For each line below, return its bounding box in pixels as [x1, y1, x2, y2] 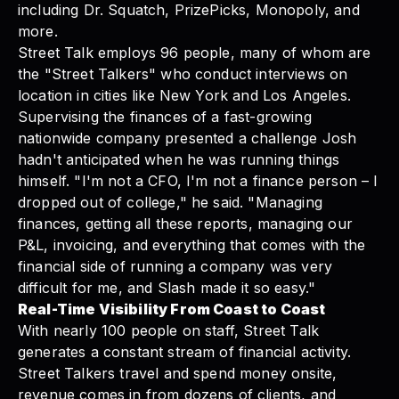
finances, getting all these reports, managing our [18, 214, 353, 232]
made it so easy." [195, 278, 316, 297]
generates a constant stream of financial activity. [18, 342, 352, 361]
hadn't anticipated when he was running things [18, 150, 340, 168]
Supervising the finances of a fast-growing [18, 107, 312, 126]
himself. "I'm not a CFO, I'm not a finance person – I [18, 171, 379, 190]
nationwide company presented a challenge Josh [18, 128, 357, 147]
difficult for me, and [18, 278, 153, 297]
